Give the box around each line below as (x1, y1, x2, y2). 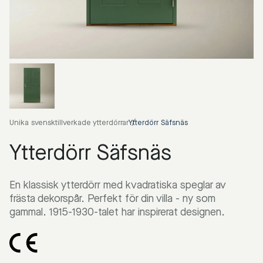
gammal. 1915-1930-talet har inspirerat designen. (9, 204, 225, 219)
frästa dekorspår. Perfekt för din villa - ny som (9, 191, 215, 205)
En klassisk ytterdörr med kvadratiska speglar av (9, 177, 226, 192)
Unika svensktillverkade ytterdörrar (9, 117, 129, 127)
